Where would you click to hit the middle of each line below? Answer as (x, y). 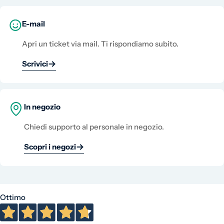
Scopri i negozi (50, 146)
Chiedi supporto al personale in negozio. (94, 126)
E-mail (33, 23)
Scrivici (35, 63)
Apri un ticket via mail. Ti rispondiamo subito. (100, 43)
